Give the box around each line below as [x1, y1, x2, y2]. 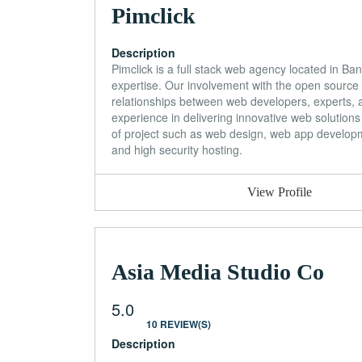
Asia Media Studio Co [112, 259, 324, 284]
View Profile [247, 184, 313, 199]
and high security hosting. [112, 141, 242, 158]
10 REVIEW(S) [146, 316, 211, 331]
